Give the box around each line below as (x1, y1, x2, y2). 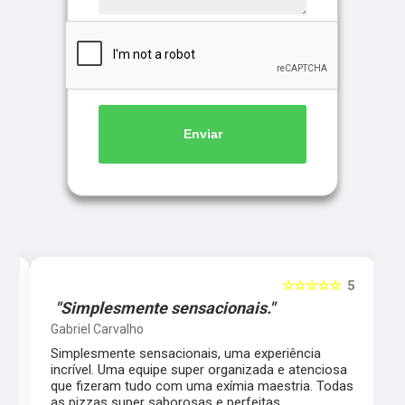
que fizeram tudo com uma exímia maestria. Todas (51, 377, 354, 394)
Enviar (183, 127, 222, 142)
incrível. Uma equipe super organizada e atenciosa (51, 361, 348, 378)
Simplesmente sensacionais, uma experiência (51, 344, 322, 362)
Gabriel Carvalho (51, 321, 145, 336)
